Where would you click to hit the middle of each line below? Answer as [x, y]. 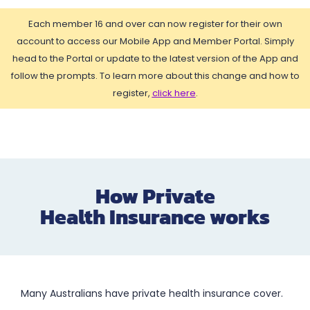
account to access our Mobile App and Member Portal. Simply [155, 41]
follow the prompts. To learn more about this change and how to [155, 76]
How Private [155, 196]
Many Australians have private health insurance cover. [152, 293]
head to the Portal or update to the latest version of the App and [155, 58]
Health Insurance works [155, 217]
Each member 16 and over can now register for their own [155, 24]
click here [174, 93]
